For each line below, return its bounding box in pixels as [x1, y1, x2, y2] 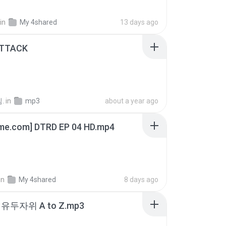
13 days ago [120, 18, 158, 26]
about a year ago [105, 97, 158, 105]
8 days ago [124, 176, 158, 184]
